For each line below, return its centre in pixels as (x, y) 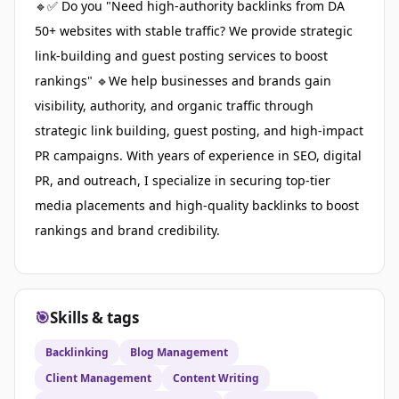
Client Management (98, 379)
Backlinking (77, 353)
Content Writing (216, 379)
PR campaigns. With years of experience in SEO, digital (198, 156)
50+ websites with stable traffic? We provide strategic (194, 31)
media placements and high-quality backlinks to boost (197, 206)
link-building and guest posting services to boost (181, 56)
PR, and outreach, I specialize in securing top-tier (183, 181)
